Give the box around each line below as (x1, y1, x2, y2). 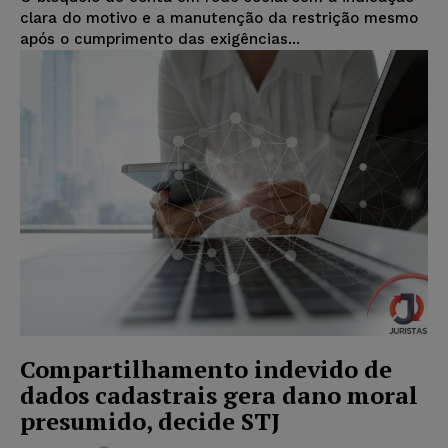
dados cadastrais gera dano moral (20, 378, 418, 411)
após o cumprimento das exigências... (20, 30, 300, 49)
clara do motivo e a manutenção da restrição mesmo (20, 9, 418, 28)
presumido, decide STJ (20, 404, 280, 437)
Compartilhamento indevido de (20, 352, 392, 385)
